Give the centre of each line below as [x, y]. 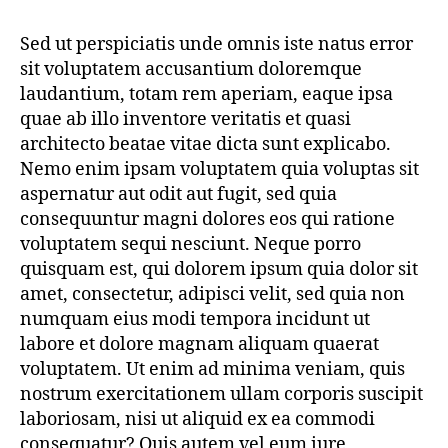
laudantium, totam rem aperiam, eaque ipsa [206, 95]
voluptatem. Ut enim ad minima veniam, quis [212, 370]
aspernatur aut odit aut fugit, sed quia [178, 195]
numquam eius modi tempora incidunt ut [195, 320]
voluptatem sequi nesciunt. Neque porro [190, 245]
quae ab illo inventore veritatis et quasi [185, 120]
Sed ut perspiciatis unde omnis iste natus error [216, 45]
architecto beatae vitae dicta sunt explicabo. [205, 145]
